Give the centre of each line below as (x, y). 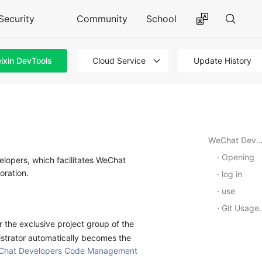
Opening (238, 157)
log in (232, 174)
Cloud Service (119, 61)
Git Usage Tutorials (240, 208)
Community (102, 19)
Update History (223, 61)
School (161, 19)
